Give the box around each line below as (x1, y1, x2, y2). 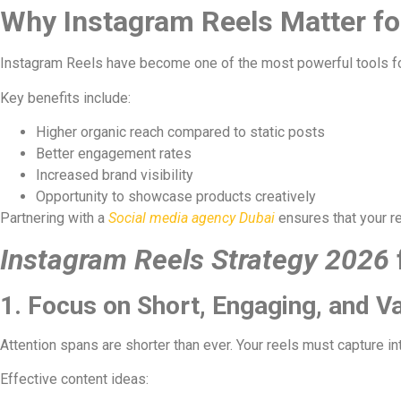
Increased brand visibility (36, 166, 193, 184)
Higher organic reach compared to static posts (36, 124, 325, 141)
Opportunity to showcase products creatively (36, 188, 316, 206)
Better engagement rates (36, 145, 192, 163)
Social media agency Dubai (108, 209, 275, 227)
